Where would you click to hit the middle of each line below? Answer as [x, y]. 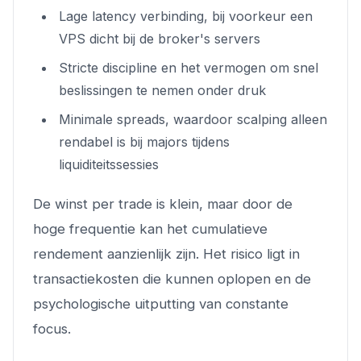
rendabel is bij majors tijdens [144, 141]
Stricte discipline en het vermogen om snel [189, 67]
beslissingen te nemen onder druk [162, 90]
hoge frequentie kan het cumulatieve [150, 228]
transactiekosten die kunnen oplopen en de [172, 278]
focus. [52, 328]
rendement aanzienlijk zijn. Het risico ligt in [166, 253]
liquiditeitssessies [109, 164]
